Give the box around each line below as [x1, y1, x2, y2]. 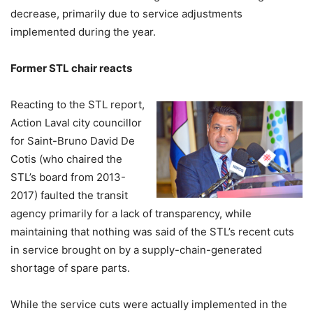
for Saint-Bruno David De [10, 134, 135, 147]
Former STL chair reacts [10, 61, 132, 75]
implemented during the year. [10, 25, 156, 38]
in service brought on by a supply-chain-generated [10, 243, 262, 256]
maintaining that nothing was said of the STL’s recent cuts [10, 225, 294, 238]
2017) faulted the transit [10, 189, 128, 202]
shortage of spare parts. [10, 261, 130, 275]
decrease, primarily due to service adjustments [10, 7, 242, 20]
